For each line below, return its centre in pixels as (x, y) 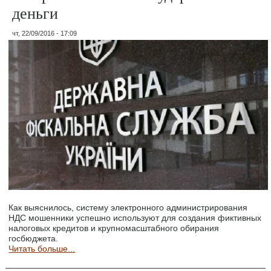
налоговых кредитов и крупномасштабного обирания (114, 228)
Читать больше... (42, 249)
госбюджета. (34, 239)
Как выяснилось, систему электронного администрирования (128, 208)
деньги (35, 12)
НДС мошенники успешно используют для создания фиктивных (135, 218)
